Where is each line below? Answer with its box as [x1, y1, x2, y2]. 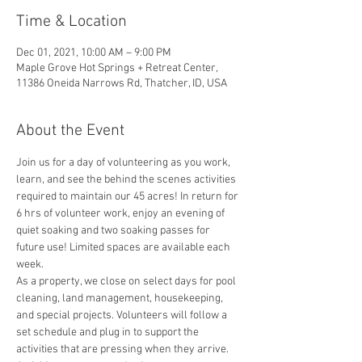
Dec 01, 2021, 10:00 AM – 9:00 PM [16, 46, 171, 60]
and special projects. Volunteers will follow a [16, 309, 229, 322]
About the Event [16, 121, 124, 141]
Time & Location [16, 12, 127, 32]
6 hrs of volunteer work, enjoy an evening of [16, 207, 227, 221]
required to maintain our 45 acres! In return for [16, 190, 241, 204]
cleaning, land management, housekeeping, [16, 292, 225, 305]
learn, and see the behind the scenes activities [16, 173, 238, 187]
